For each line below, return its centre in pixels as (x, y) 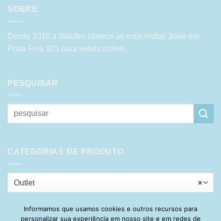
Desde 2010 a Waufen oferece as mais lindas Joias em (103, 36)
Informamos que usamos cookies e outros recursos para (110, 208)
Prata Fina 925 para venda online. (67, 48)
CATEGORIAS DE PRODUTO (66, 152)
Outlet (24, 183)
